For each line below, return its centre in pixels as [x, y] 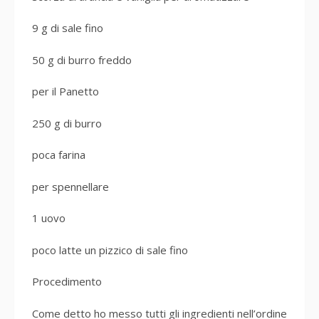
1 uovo [49, 218]
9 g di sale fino [68, 28]
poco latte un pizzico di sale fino [110, 250]
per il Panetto [66, 91]
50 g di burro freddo [82, 59]
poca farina [59, 155]
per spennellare [70, 186]
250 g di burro [67, 123]
